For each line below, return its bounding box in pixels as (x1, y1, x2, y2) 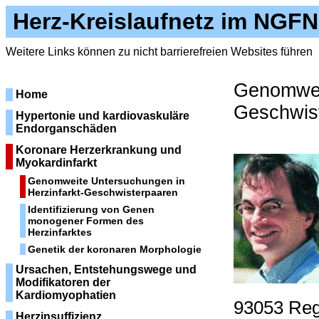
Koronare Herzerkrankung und (16, 144, 182, 156)
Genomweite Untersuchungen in (28, 175, 185, 187)
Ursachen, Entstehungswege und (16, 263, 197, 276)
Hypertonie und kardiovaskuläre (16, 110, 189, 122)
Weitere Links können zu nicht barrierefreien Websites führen (6, 46, 313, 58)
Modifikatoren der (16, 276, 110, 288)
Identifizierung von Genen (28, 204, 155, 215)
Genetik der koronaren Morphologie (28, 244, 202, 255)
